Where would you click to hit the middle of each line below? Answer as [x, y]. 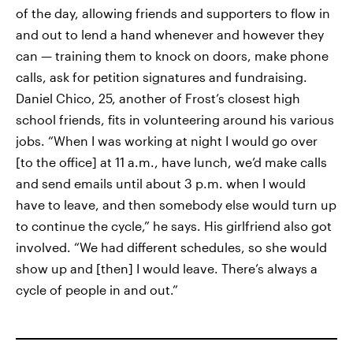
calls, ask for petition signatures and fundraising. [162, 77]
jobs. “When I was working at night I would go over [167, 141]
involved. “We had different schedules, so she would [171, 247]
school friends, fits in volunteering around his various [175, 119]
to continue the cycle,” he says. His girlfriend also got [174, 226]
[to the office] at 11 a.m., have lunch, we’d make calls [171, 162]
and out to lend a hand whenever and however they [170, 34]
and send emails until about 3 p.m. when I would [161, 183]
